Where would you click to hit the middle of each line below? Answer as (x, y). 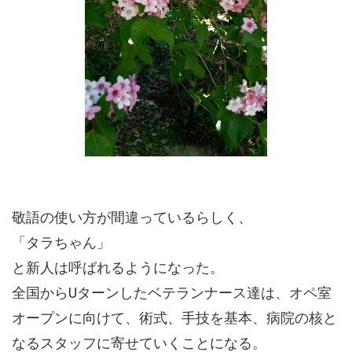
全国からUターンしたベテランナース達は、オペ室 (172, 293)
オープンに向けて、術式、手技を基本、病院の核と (174, 318)
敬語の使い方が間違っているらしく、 (132, 218)
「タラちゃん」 (61, 243)
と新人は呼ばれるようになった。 (118, 268)
